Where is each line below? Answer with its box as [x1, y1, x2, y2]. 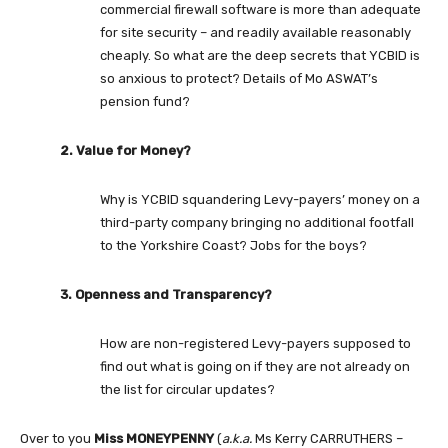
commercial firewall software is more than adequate [100, 2, 421, 18]
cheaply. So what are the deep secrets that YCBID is [100, 48, 420, 64]
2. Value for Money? [60, 143, 191, 159]
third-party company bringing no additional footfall [100, 215, 414, 231]
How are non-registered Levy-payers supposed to [100, 336, 411, 352]
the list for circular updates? [100, 382, 275, 398]
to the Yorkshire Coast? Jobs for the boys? [100, 238, 367, 254]
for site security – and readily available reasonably [100, 25, 411, 41]
